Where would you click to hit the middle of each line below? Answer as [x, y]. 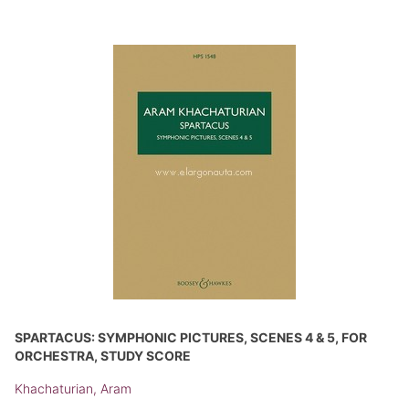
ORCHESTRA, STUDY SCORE [103, 356]
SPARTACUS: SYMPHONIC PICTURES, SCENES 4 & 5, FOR [191, 337]
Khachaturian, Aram [73, 388]
